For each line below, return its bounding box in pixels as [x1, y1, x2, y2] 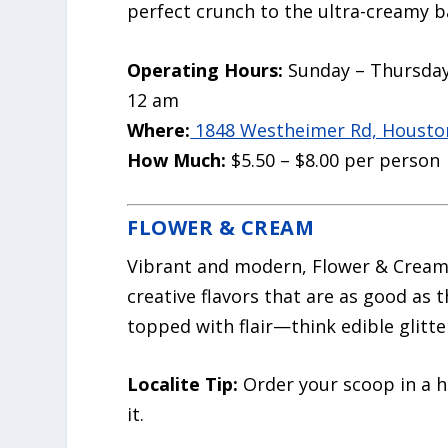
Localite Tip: [127, 372, 239, 397]
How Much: [127, 147, 227, 172]
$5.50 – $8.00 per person [226, 147, 441, 172]
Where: [127, 117, 191, 142]
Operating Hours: [127, 57, 284, 82]
